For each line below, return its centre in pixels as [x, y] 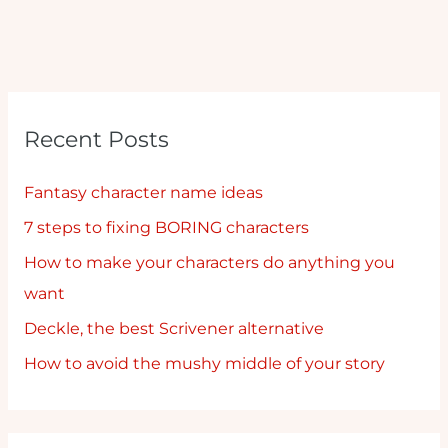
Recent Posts [96, 139]
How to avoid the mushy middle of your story [204, 363]
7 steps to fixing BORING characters [166, 228]
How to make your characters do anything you [209, 262]
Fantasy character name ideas [143, 193]
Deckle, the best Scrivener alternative [173, 328]
